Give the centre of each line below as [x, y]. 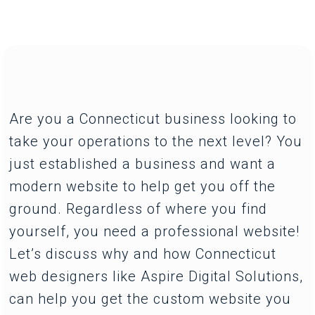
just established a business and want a [143, 163]
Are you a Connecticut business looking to [153, 118]
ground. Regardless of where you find [139, 208]
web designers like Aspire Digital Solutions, [156, 276]
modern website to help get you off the [143, 186]
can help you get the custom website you [150, 298]
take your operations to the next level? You [156, 141]
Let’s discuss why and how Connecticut [143, 253]
